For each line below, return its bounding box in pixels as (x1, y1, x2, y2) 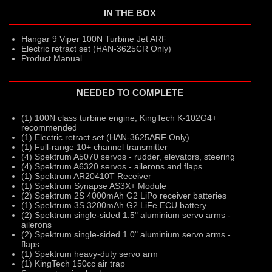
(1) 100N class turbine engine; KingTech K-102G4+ (21, 113, 217, 123)
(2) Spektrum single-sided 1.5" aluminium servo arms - (21, 210, 231, 220)
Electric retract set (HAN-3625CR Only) (21, 43, 171, 53)
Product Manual (21, 53, 82, 63)
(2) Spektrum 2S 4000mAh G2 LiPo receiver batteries (21, 191, 226, 201)
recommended (21, 123, 77, 133)
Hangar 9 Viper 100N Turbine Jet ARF (21, 33, 167, 44)
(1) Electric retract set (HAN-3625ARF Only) (21, 132, 189, 143)
